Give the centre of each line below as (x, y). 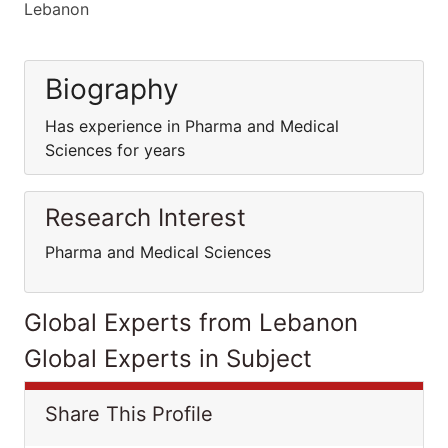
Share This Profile (129, 414)
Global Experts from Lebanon (191, 322)
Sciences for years (115, 150)
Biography (112, 89)
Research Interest (145, 217)
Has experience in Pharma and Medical (192, 126)
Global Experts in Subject (168, 358)
